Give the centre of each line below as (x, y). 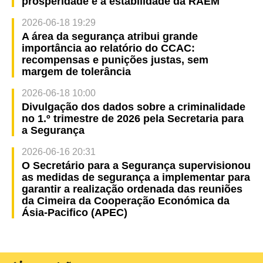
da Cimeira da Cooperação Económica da (125, 200)
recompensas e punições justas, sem (115, 60)
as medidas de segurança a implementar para (136, 177)
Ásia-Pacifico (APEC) (74, 212)
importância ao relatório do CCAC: (108, 48)
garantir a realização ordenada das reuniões (132, 189)
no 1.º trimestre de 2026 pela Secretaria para (132, 118)
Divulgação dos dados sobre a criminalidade (133, 107)
